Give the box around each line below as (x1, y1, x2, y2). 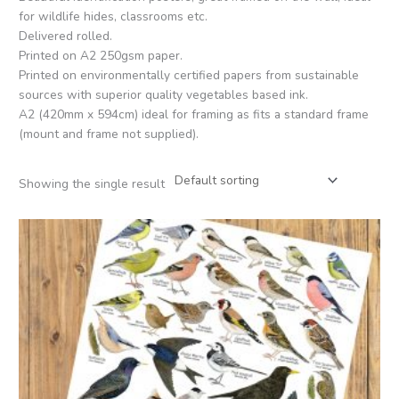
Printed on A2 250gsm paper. (19, 46, 183, 64)
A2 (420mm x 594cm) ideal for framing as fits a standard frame (19, 105, 370, 123)
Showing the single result (19, 175, 166, 192)
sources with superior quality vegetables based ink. (19, 85, 309, 103)
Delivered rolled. (19, 27, 113, 45)
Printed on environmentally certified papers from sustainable (19, 66, 360, 84)
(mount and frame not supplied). (19, 125, 199, 142)
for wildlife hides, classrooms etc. (19, 7, 208, 25)
